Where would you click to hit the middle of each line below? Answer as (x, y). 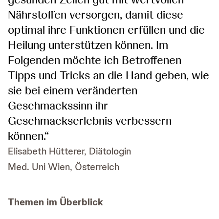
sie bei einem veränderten (73, 90)
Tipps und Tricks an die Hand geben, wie (109, 75)
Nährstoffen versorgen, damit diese (96, 15)
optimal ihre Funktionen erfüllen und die (106, 30)
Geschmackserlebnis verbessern (90, 121)
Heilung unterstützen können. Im (88, 45)
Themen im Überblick (55, 202)
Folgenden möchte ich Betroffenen (95, 60)
